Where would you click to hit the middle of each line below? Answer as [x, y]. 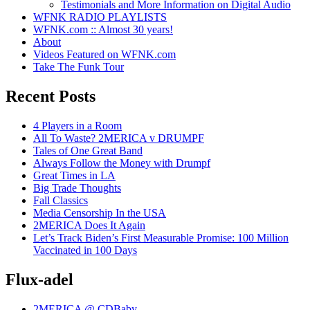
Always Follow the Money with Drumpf [122, 163]
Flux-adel [39, 279]
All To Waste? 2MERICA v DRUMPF [119, 138]
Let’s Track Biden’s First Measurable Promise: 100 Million [161, 238]
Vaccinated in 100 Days [85, 250]
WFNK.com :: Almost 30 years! [103, 30]
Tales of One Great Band [88, 151]
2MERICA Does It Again [89, 225]
